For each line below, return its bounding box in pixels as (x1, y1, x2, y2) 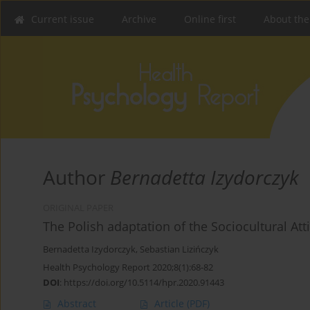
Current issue (31, 12, 94, 26)
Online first (184, 12, 236, 26)
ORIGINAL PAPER (43, 202, 113, 215)
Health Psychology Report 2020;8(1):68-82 (43, 261, 213, 274)
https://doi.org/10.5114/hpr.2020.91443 (64, 276, 224, 289)
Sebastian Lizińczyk (140, 244, 219, 256)
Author (43, 164, 110, 191)
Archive (122, 12, 156, 26)
